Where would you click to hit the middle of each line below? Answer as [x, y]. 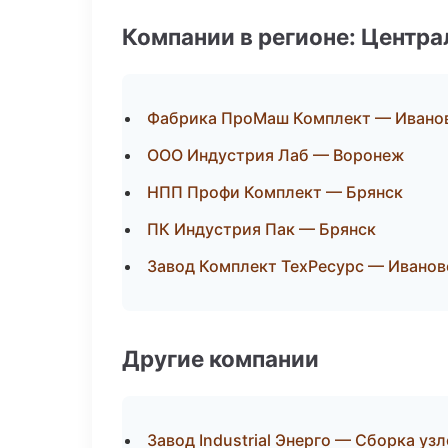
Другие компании [220, 358]
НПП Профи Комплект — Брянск [275, 192]
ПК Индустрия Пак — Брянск [261, 229]
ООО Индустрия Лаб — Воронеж [276, 155]
